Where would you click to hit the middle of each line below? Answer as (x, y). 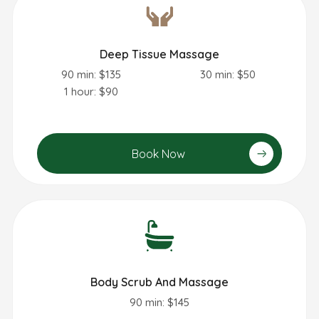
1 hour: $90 (91, 91)
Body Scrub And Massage (159, 282)
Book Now (158, 153)
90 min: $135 (91, 74)
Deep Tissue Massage (159, 54)
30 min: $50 (228, 74)
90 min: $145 (159, 302)
